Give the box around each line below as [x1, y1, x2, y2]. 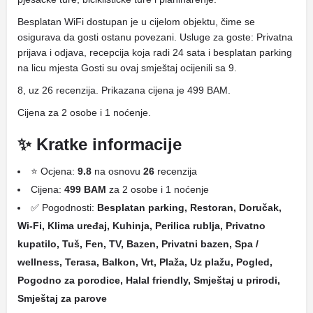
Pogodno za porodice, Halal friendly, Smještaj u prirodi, [17, 275, 280, 286]
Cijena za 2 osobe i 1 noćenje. [17, 107, 151, 118]
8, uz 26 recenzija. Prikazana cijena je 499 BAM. [17, 85, 231, 96]
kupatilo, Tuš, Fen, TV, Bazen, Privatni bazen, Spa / [17, 238, 259, 249]
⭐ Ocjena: [31, 166, 78, 177]
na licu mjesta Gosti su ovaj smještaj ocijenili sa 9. [17, 62, 237, 73]
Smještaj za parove [17, 293, 107, 304]
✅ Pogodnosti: [31, 202, 97, 213]
